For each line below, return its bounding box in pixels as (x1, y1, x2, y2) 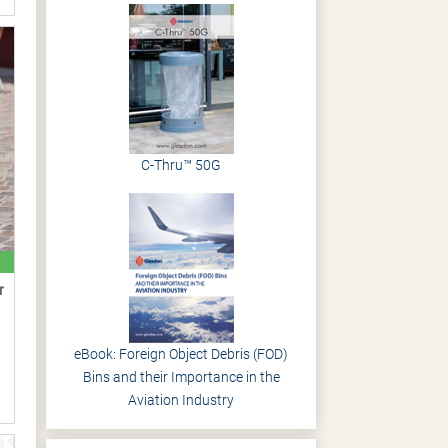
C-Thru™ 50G (141, 157, 221, 173)
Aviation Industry (128, 392, 234, 408)
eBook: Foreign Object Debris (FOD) (74, 346, 288, 362)
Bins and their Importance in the (82, 369, 280, 385)
